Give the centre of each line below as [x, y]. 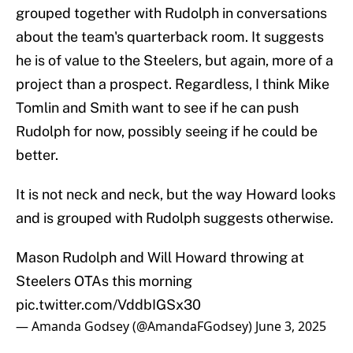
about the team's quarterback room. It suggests [170, 37]
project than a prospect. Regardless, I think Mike [173, 84]
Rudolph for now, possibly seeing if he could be [167, 132]
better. [37, 155]
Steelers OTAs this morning [104, 281]
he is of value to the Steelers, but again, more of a [175, 61]
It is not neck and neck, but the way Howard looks [176, 195]
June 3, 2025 [291, 327]
